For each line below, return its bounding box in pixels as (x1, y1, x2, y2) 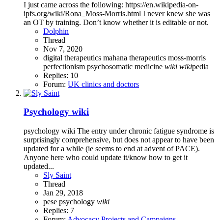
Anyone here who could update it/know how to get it (24, 153, 188, 162)
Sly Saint (43, 171, 71, 180)
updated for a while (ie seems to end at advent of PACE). (24, 144, 200, 153)
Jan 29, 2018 (43, 189, 83, 197)
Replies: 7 (43, 206, 74, 215)
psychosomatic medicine (87, 62, 165, 71)
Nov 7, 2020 (43, 44, 82, 53)
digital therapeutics (43, 53, 103, 62)
